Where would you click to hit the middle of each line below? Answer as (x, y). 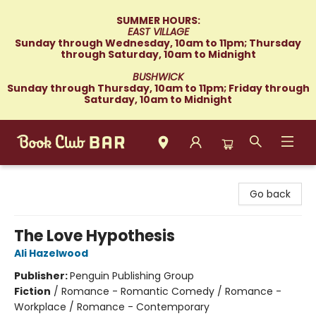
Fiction (32, 291)
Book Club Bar (44, 178)
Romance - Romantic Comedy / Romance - (171, 291)
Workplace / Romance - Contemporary (112, 307)
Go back (270, 194)
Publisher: (42, 276)
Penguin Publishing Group (132, 276)
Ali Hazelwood (51, 253)
